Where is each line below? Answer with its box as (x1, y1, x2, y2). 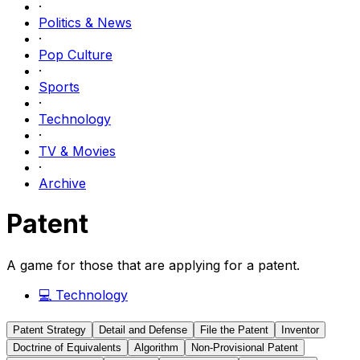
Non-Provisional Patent (191, 341, 298, 354)
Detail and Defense (99, 323, 187, 336)
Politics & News (39, 14, 132, 31)
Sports (39, 79, 80, 95)
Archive (39, 175, 86, 191)
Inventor (281, 323, 319, 336)
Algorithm (134, 341, 178, 354)
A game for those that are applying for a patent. (6, 256, 300, 273)
